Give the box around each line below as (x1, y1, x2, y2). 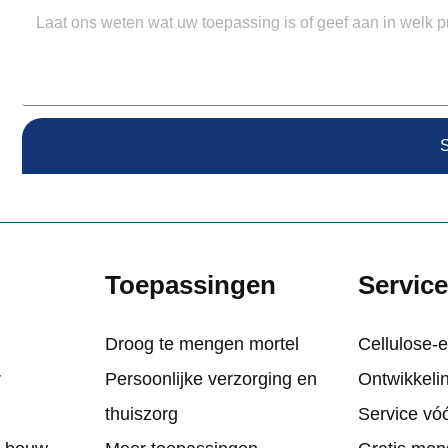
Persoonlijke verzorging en (104, 369, 317, 390)
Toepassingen (104, 270, 276, 301)
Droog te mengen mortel (104, 334, 299, 355)
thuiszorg (104, 404, 178, 425)
